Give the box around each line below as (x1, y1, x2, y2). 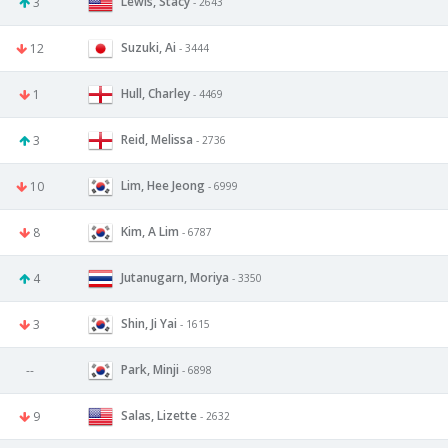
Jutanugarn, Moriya (121, 268, 229, 286)
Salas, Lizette (121, 406, 197, 424)
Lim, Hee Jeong (121, 176, 205, 194)
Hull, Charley (121, 84, 190, 102)
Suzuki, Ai (121, 38, 176, 56)
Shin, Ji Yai (121, 314, 177, 332)
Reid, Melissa (121, 130, 193, 148)
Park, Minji (121, 360, 179, 378)
